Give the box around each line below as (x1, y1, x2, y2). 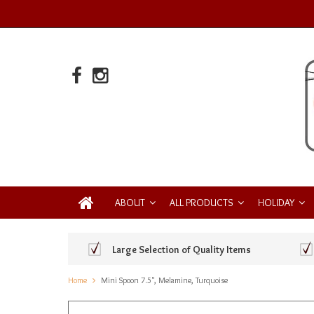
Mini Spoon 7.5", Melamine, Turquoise (101, 275, 228, 286)
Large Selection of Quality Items (112, 243, 252, 256)
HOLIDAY (258, 196, 294, 209)
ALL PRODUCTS (170, 196, 233, 209)
